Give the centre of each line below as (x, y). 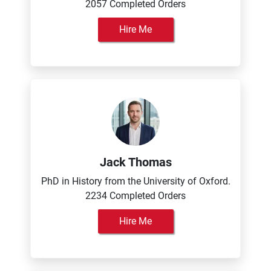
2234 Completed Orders (135, 196)
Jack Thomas (135, 162)
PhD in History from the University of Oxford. (135, 181)
